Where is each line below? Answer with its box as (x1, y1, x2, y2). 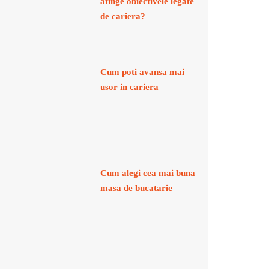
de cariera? (100, 11, 145, 21)
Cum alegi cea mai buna (100, 168, 195, 178)
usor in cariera (100, 82, 159, 92)
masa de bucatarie (100, 183, 172, 193)
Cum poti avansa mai (100, 67, 184, 77)
